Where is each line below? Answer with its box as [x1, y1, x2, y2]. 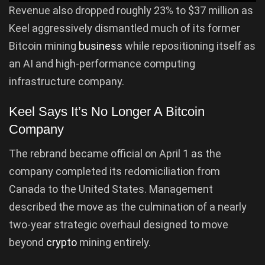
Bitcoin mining [9, 39, 79, 52]
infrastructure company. [9, 75, 124, 88]
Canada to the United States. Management [9, 183, 213, 196]
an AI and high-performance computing [9, 57, 195, 70]
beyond [9, 236, 46, 249]
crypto [46, 236, 79, 249]
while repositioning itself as [125, 39, 256, 52]
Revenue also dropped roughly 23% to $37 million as [9, 4, 253, 17]
